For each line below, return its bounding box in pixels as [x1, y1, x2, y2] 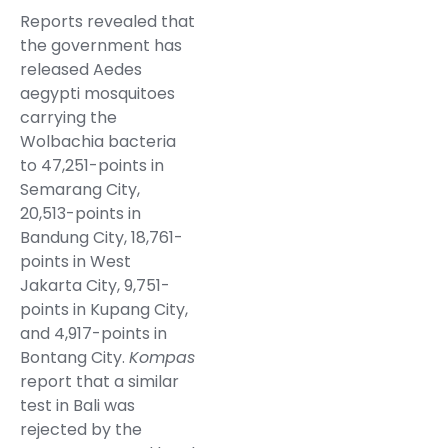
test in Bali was [20, 394, 135, 418]
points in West [20, 250, 131, 274]
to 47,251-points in [20, 154, 164, 178]
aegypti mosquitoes [20, 82, 175, 106]
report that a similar [20, 370, 179, 394]
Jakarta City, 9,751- [20, 274, 170, 298]
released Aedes [20, 58, 142, 82]
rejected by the [20, 418, 142, 442]
